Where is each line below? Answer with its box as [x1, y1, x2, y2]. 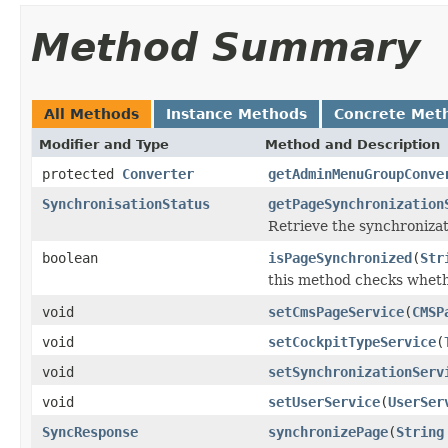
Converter [122, 165, 194, 182]
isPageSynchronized [268, 249, 412, 266]
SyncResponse [42, 423, 138, 440]
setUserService [268, 393, 380, 410]
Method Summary [31, 24, 420, 70]
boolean [42, 249, 98, 266]
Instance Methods [166, 105, 307, 122]
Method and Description [265, 136, 440, 152]
